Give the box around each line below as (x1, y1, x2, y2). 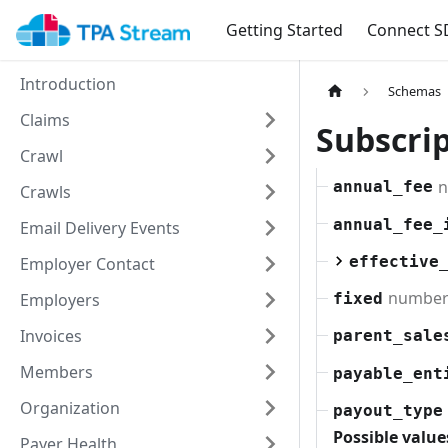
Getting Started (225, 19, 343, 41)
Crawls (20, 181, 71, 203)
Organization (20, 397, 120, 419)
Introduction (20, 73, 116, 95)
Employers (20, 289, 100, 311)
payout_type (333, 400, 443, 420)
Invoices (20, 325, 82, 347)
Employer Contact (20, 253, 155, 275)
